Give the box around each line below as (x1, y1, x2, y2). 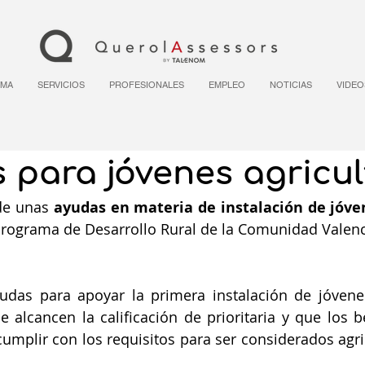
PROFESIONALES (109, 79, 184, 90)
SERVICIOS (37, 79, 85, 90)
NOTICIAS (270, 79, 312, 90)
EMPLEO (209, 79, 245, 90)
